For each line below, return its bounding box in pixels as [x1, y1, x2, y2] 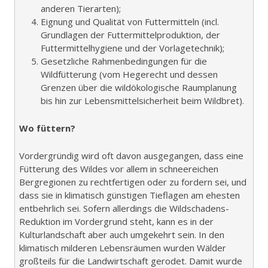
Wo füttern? [19, 121, 75, 134]
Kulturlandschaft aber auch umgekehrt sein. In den [19, 228, 224, 240]
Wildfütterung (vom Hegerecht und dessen [41, 68, 218, 80]
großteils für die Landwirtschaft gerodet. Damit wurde [19, 254, 242, 267]
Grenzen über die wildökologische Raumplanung [41, 81, 237, 93]
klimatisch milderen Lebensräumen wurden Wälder [19, 241, 226, 254]
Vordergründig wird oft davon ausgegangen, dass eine [19, 149, 243, 162]
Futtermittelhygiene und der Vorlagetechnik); [41, 41, 224, 54]
